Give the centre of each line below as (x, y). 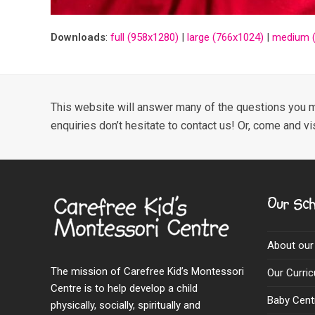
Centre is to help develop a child (124, 288)
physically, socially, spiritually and (126, 305)
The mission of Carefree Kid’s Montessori (147, 271)
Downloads (78, 37)
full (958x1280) (144, 37)
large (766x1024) (225, 37)
